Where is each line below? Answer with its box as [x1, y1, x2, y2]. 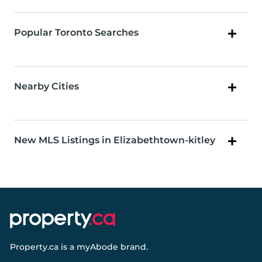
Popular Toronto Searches [14, 27, 139, 39]
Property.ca [10, 242, 58, 253]
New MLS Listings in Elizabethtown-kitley [14, 135, 215, 146]
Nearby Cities [14, 81, 79, 92]
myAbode [77, 242, 118, 253]
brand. [118, 242, 148, 253]
